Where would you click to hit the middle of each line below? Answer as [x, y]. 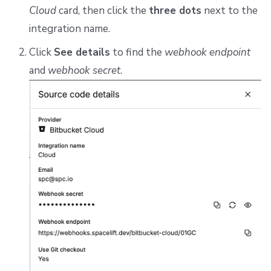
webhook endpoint [207, 52]
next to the [229, 11]
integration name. [69, 29]
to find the [137, 52]
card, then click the [102, 11]
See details [82, 52]
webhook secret [84, 70]
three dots [175, 11]
